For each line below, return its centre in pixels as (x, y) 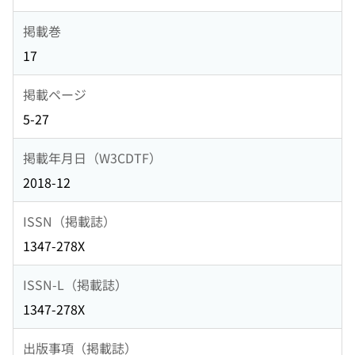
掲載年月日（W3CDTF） (92, 157)
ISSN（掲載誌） (69, 221)
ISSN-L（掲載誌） (75, 284)
